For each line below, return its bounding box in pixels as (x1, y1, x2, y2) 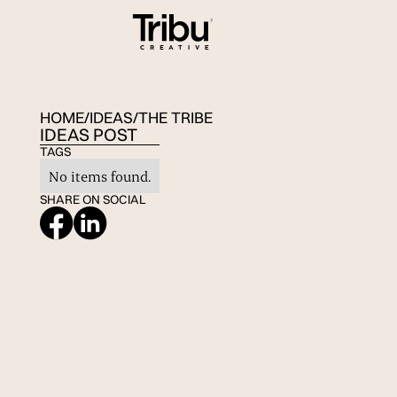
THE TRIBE (137, 108, 213, 128)
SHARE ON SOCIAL (39, 191, 146, 208)
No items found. (48, 167, 151, 186)
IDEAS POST (39, 124, 137, 146)
